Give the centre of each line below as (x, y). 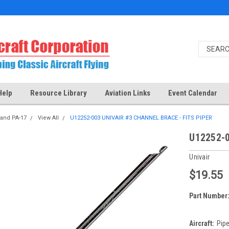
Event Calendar (193, 93)
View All (48, 118)
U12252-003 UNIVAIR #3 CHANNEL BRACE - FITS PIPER (141, 118)
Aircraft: (202, 223)
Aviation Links (128, 93)
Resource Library (59, 93)
